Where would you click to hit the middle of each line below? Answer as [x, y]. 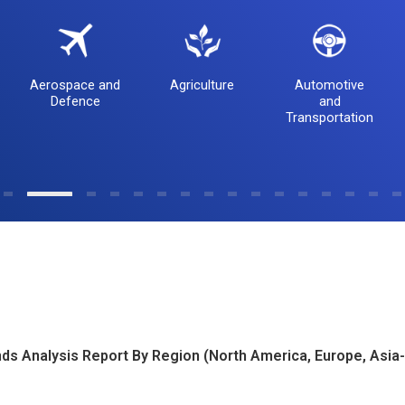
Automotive [330, 85]
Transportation [330, 118]
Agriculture [202, 85]
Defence [75, 102]
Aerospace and [75, 85]
